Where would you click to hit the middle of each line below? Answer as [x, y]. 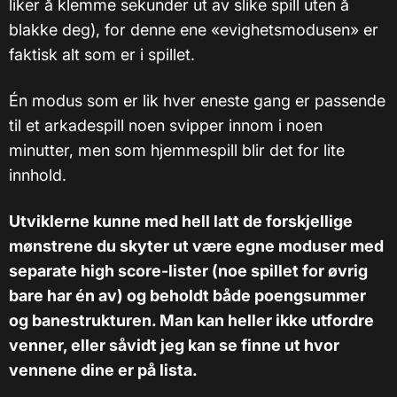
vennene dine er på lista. [103, 370]
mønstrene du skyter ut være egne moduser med [196, 245]
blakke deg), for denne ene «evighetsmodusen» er [194, 29]
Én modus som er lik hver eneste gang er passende [197, 100]
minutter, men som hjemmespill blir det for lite [177, 150]
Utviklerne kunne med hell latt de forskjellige [181, 221]
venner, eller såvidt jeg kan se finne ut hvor [174, 345]
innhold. [38, 175]
